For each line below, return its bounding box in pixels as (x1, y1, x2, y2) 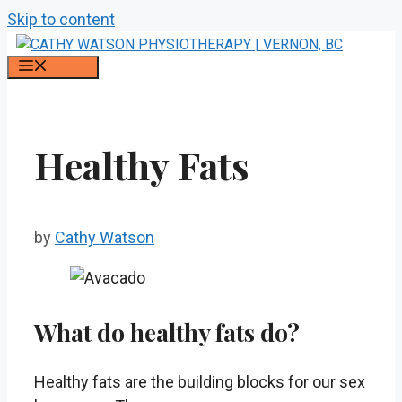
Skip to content (7, 10, 115, 29)
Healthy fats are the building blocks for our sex (34, 372, 365, 392)
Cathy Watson (55, 227, 154, 247)
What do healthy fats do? (34, 315, 300, 348)
